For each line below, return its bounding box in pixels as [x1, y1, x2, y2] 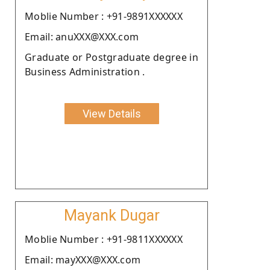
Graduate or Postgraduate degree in [25, 50, 198, 64]
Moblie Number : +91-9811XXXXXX [25, 232, 183, 246]
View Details [82, 107, 141, 120]
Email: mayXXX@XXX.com [25, 253, 141, 266]
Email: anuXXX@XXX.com [25, 30, 139, 43]
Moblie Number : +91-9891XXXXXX [25, 9, 183, 23]
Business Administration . [25, 64, 145, 78]
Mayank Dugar [63, 206, 160, 224]
